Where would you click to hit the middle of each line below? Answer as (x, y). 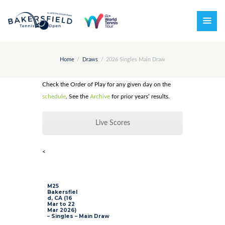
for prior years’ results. (140, 96)
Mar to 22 (61, 204)
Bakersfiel (62, 192)
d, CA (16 (60, 198)
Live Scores (113, 123)
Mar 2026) (62, 210)
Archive (100, 96)
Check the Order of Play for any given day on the (106, 84)
